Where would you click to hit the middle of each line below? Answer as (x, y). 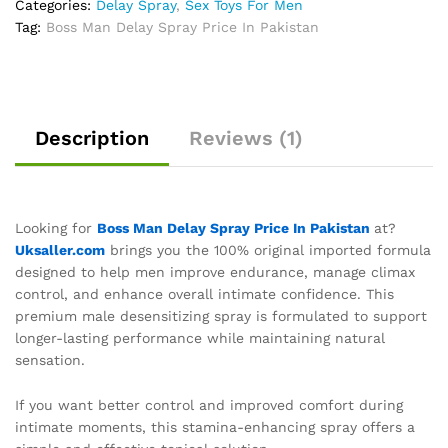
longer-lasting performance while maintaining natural (200, 337)
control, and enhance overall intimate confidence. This (204, 293)
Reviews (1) (246, 137)
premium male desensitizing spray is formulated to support (221, 315)
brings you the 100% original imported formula (268, 249)
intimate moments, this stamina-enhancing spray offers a (215, 427)
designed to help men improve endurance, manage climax (215, 271)
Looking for (56, 227)
